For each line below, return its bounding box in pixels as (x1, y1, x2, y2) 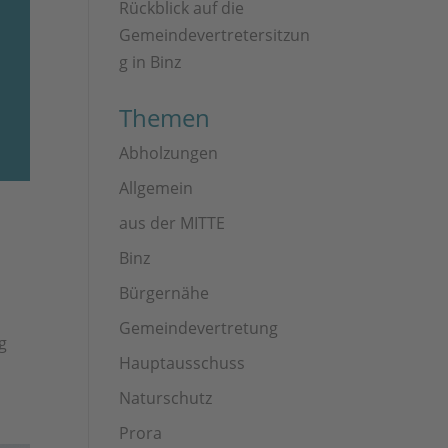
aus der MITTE (119, 212, 226, 234)
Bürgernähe (119, 282, 210, 304)
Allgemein (119, 177, 194, 199)
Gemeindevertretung (119, 317, 279, 339)
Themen (119, 101, 211, 134)
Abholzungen (119, 142, 219, 164)
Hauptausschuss (119, 352, 246, 374)
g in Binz (119, 51, 182, 73)
